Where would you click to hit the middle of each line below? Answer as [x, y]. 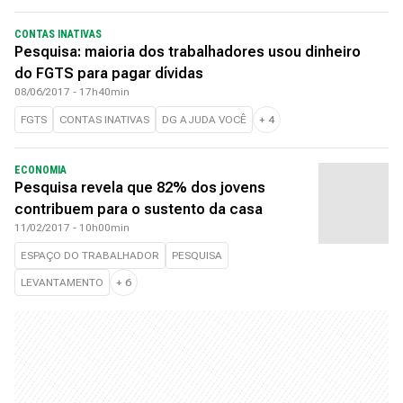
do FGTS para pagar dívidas [109, 73]
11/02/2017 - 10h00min [72, 228]
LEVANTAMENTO [62, 282]
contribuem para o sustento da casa [139, 209]
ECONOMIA [40, 170]
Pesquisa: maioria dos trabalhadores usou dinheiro [188, 52]
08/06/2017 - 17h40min [72, 92]
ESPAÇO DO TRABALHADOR [90, 255]
